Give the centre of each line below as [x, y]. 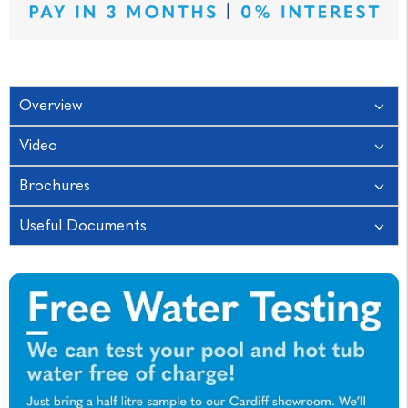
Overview [51, 105]
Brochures [55, 185]
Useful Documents [83, 225]
